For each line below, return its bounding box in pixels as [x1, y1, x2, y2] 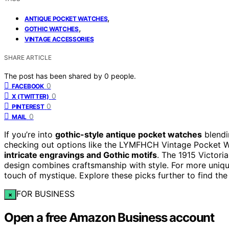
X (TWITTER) [12, 92, 49, 100]
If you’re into [4, 129, 55, 140]
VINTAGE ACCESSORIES [25, 35, 94, 43]
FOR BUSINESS [16, 188, 75, 199]
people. [111, 71, 136, 80]
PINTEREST [12, 102, 44, 110]
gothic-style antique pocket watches [55, 129, 202, 140]
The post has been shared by [4, 71, 104, 80]
